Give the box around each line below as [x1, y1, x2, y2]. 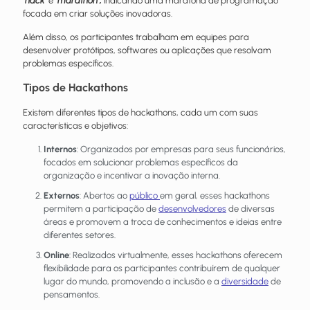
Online [44, 249, 69, 260]
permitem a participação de [44, 203, 158, 214]
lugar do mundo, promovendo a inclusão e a [44, 275, 221, 286]
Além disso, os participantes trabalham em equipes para [23, 31, 249, 42]
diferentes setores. [44, 229, 116, 240]
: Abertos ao [80, 190, 129, 201]
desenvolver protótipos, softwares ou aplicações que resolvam [23, 44, 271, 55]
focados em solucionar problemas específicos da [44, 156, 238, 167]
